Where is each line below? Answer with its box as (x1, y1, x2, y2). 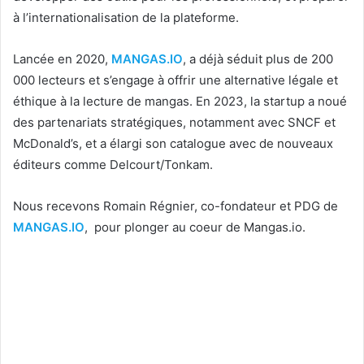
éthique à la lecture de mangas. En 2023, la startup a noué (13, 93, 347, 109)
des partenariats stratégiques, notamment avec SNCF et (13, 115, 336, 130)
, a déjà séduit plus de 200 (183, 51, 333, 67)
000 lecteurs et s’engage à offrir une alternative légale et (13, 72, 338, 88)
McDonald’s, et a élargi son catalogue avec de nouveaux (13, 136, 333, 151)
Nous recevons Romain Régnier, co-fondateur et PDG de (13, 198, 338, 214)
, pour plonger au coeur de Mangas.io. (84, 219, 305, 235)
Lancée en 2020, (13, 51, 111, 67)
